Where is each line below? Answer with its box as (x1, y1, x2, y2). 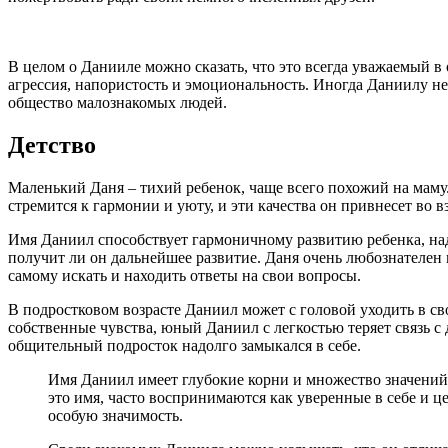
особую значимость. (48, 407, 183, 425)
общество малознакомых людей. (8, 94, 227, 112)
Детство (8, 132, 96, 159)
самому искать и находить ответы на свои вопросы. (8, 267, 361, 285)
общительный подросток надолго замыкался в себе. (8, 337, 361, 355)
